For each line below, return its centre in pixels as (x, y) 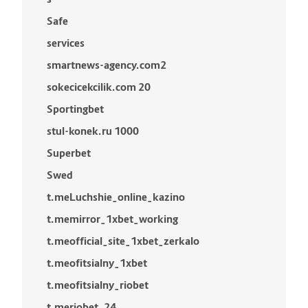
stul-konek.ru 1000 (93, 131)
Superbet (69, 153)
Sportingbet (75, 109)
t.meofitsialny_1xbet (97, 263)
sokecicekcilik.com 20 (99, 87)
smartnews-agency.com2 (107, 65)
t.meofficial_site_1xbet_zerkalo (123, 241)
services (66, 43)
